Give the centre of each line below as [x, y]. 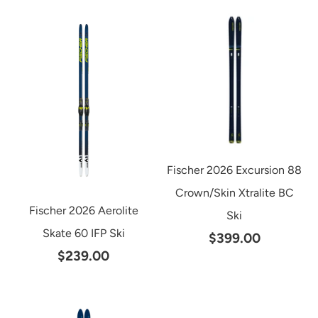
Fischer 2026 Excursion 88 [235, 170]
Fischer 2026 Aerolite [83, 210]
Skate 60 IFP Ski [83, 233]
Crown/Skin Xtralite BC [234, 192]
